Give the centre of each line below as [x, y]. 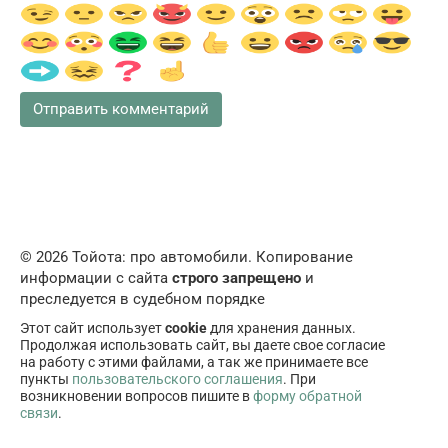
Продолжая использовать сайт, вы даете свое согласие [202, 345]
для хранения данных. [281, 328]
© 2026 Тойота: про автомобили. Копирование [186, 257]
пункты [46, 379]
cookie [186, 328]
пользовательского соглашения [177, 379]
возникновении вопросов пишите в [136, 396]
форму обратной [307, 396]
